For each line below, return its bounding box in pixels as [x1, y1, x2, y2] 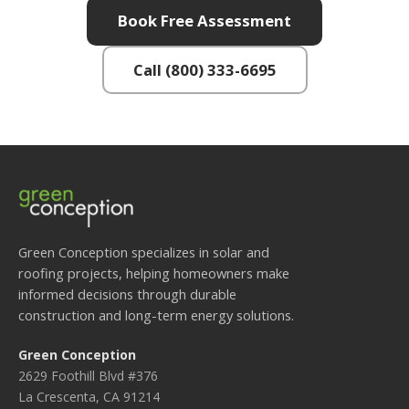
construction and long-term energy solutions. [18, 306, 294, 325]
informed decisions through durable [18, 285, 236, 304]
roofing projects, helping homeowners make [18, 264, 289, 283]
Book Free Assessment [118, 9, 291, 31]
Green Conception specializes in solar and [18, 243, 269, 262]
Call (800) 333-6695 [132, 58, 277, 80]
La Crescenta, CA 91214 [18, 387, 160, 405]
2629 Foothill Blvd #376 [18, 366, 158, 384]
